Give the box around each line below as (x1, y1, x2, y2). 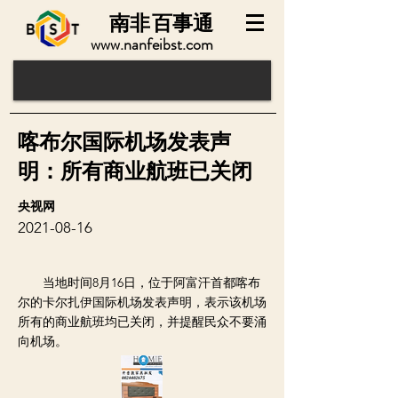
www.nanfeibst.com (91, 33, 213, 56)
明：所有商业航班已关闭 (18, 156, 252, 187)
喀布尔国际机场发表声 (18, 127, 231, 157)
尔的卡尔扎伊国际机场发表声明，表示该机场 (18, 294, 267, 310)
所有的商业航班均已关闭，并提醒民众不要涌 (18, 314, 267, 330)
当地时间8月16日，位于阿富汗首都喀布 (18, 275, 260, 291)
